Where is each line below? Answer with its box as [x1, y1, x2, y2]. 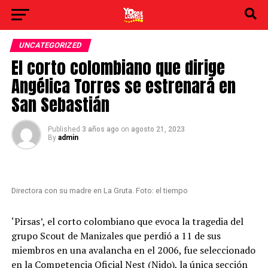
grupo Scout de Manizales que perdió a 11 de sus [11, 229, 221, 242]
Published [47, 125, 80, 133]
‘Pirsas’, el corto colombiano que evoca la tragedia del [11, 215, 243, 228]
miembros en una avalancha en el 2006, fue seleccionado [11, 243, 255, 257]
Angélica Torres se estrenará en [11, 73, 236, 99]
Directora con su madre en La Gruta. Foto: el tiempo [11, 186, 188, 195]
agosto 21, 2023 [130, 125, 185, 133]
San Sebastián [11, 92, 109, 117]
